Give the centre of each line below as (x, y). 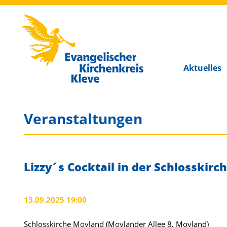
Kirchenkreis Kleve (53, 14)
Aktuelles (202, 68)
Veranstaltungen (83, 119)
